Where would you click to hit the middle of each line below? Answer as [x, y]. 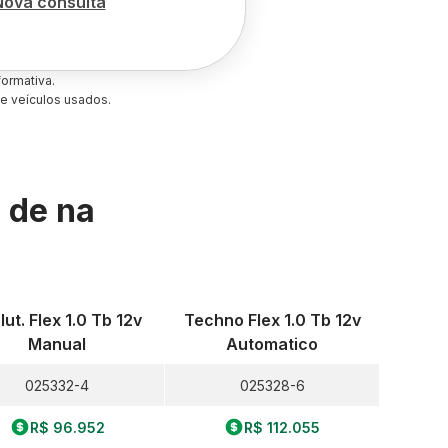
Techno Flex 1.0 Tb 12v [272, 320]
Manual [57, 344]
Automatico [272, 344]
